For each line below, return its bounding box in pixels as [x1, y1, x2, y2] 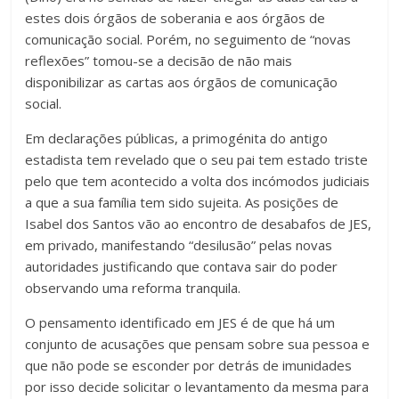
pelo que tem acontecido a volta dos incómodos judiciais [25, 171, 370, 190]
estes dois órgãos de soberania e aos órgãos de [25, 8, 326, 27]
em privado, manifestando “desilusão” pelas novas [25, 235, 333, 254]
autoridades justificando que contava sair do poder [25, 256, 338, 275]
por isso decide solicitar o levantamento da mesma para [25, 377, 370, 395]
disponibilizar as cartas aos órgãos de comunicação [25, 72, 338, 91]
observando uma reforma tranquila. [25, 278, 241, 297]
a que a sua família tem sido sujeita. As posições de [25, 192, 339, 211]
